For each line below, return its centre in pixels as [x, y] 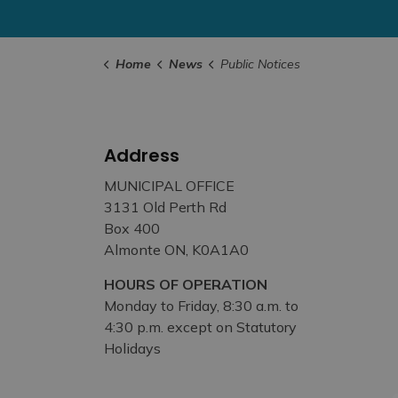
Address [142, 155]
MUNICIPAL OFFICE [169, 186]
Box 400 [132, 228]
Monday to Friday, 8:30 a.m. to [201, 306]
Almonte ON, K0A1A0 [176, 250]
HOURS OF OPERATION [186, 284]
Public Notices [260, 64]
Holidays [132, 348]
